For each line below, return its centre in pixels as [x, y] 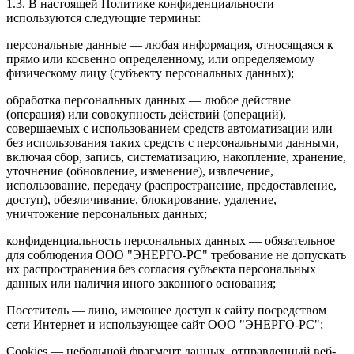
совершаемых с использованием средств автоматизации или [169, 129]
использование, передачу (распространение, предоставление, [171, 186]
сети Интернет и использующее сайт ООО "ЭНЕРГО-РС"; [165, 325]
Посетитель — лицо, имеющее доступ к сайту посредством [166, 311]
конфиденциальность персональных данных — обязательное [171, 241]
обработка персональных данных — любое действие [149, 100]
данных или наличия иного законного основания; [141, 284]
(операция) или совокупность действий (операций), [146, 115]
